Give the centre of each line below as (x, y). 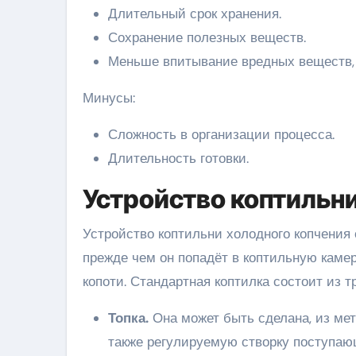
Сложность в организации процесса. (221, 134)
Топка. (128, 317)
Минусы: (109, 97)
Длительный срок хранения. (195, 13)
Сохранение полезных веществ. (207, 37)
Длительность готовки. (178, 158)
